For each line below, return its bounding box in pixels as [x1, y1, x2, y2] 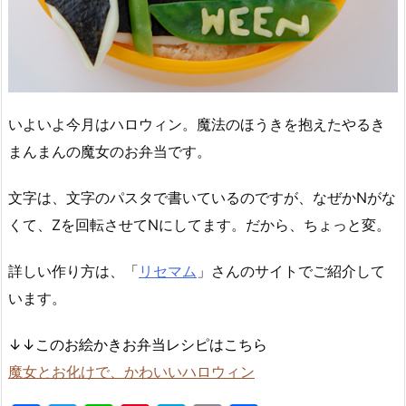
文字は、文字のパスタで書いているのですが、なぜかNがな [8, 188, 396, 208]
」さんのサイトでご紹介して [197, 261, 385, 280]
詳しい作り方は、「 [8, 261, 139, 280]
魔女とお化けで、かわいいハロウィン [8, 362, 255, 381]
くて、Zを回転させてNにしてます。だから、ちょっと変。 [8, 216, 391, 235]
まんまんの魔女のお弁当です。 [8, 142, 211, 161]
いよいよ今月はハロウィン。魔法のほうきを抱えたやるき [8, 115, 385, 134]
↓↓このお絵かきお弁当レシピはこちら [8, 334, 267, 353]
